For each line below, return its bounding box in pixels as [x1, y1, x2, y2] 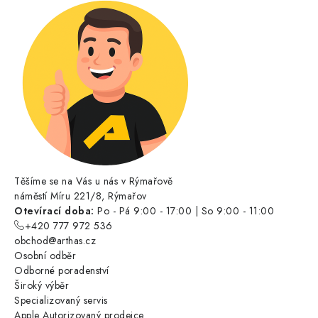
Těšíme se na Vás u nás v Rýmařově [14, 174, 173, 189]
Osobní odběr [14, 248, 76, 263]
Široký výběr [14, 278, 69, 293]
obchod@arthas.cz [14, 234, 96, 248]
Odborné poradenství [14, 263, 109, 278]
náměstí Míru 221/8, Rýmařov [14, 189, 147, 204]
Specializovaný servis [14, 293, 108, 308]
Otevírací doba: [14, 204, 94, 219]
